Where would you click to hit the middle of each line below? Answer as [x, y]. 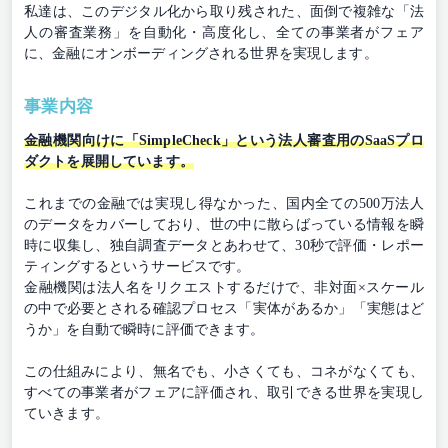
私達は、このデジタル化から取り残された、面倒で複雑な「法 [224, 11]
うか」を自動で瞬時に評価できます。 [144, 329]
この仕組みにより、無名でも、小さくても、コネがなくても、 [224, 371]
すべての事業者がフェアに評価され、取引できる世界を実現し [224, 392]
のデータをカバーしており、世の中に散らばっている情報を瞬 [224, 224]
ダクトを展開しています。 [109, 161]
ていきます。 [66, 413]
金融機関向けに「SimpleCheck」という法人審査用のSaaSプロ [224, 140]
